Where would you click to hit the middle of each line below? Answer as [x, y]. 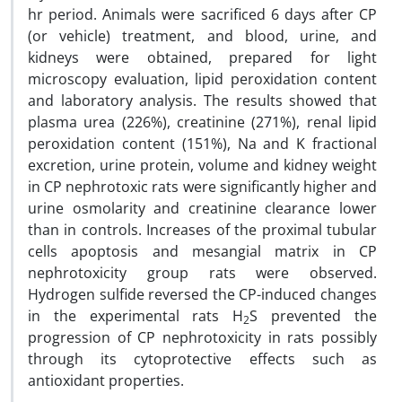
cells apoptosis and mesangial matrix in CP [202, 251]
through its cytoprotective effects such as [202, 359]
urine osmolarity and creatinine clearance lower [202, 208]
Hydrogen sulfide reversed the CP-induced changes [202, 294]
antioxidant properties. [106, 380]
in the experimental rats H [136, 316]
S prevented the [314, 316]
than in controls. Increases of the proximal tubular [202, 230]
